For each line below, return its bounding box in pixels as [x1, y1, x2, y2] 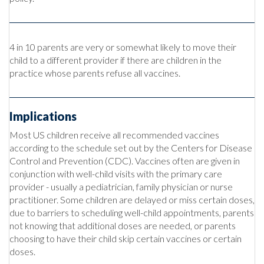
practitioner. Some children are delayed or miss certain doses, [9, 193, 255, 205]
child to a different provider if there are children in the [9, 54, 222, 65]
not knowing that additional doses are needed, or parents [9, 219, 236, 231]
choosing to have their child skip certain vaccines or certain [9, 232, 242, 244]
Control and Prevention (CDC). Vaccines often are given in [9, 154, 240, 166]
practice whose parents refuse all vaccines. [9, 67, 180, 78]
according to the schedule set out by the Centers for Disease [9, 141, 252, 153]
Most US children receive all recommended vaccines [9, 128, 219, 140]
